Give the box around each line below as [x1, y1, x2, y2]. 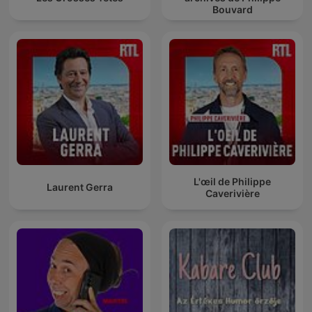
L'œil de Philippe [194, 175, 271, 187]
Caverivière [205, 187, 260, 199]
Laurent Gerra [47, 181, 113, 194]
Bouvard [212, 3, 253, 16]
